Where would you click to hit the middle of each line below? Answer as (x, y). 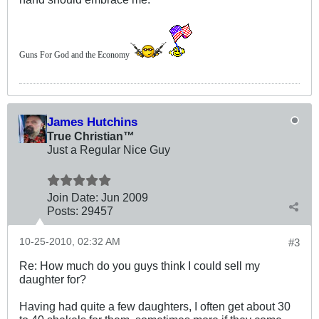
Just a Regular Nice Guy (109, 149)
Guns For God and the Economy (74, 54)
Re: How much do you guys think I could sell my (140, 265)
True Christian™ (91, 136)
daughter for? (53, 279)
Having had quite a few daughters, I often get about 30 (155, 306)
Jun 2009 (125, 197)
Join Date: (73, 197)
